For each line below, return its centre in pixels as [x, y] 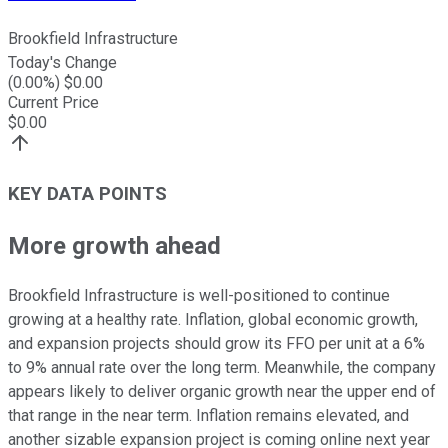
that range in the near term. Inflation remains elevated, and [208, 416]
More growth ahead [114, 246]
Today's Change [62, 62]
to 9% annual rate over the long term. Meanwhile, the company [222, 368]
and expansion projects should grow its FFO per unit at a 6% [216, 344]
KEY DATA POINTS [87, 194]
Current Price [53, 102]
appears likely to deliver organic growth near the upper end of [222, 392]
